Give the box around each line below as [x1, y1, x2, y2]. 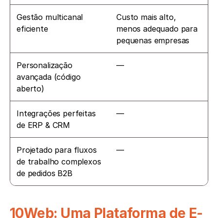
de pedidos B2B [17, 168, 73, 178]
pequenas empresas [116, 35, 190, 45]
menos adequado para [116, 23, 198, 34]
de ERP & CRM [17, 120, 71, 130]
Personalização [17, 60, 73, 70]
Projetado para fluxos [17, 145, 97, 155]
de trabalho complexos [17, 156, 101, 166]
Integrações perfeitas [17, 108, 96, 118]
